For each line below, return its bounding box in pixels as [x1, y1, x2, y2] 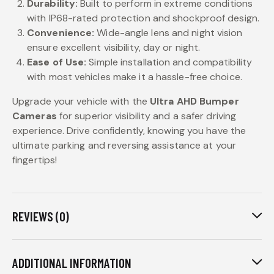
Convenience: [27, 26, 95, 39]
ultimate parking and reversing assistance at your [12, 138, 236, 152]
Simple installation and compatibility [86, 55, 253, 68]
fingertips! [12, 153, 57, 166]
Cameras [12, 109, 57, 122]
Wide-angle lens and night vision [94, 26, 243, 39]
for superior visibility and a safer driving [56, 109, 237, 122]
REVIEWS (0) [12, 208, 69, 224]
